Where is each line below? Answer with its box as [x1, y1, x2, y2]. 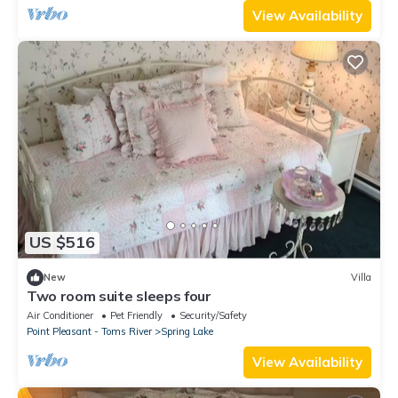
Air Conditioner [27, 308, 93, 322]
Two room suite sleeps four [27, 286, 211, 305]
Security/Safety [179, 308, 247, 322]
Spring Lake [161, 324, 213, 338]
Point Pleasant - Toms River [27, 324, 152, 338]
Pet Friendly [110, 308, 163, 322]
